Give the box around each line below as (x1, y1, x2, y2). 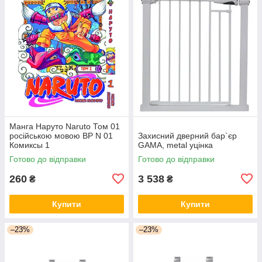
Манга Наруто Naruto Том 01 (9, 121, 120, 131)
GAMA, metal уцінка (138, 140, 213, 150)
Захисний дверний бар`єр (138, 130, 237, 140)
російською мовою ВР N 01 (9, 130, 113, 140)
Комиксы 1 (9, 140, 50, 150)
